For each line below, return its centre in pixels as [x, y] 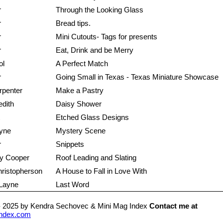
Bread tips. [73, 23]
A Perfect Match [82, 64]
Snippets [70, 144]
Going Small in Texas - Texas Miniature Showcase [137, 77]
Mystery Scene [81, 131]
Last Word [72, 185]
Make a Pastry [80, 91]
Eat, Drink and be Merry [95, 50]
